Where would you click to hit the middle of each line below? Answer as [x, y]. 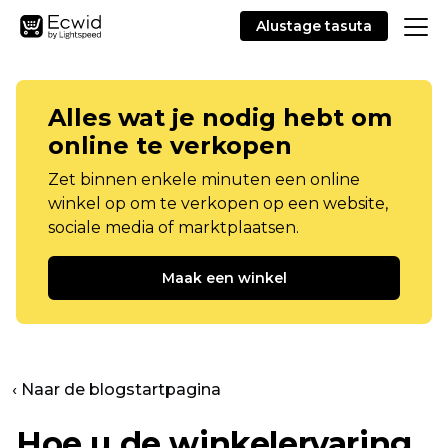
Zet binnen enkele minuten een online [204, 179]
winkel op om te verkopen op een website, [218, 203]
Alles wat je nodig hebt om [220, 117]
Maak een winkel [224, 278]
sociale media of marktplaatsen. [173, 227]
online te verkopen [170, 145]
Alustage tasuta [314, 26]
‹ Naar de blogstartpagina [116, 389]
